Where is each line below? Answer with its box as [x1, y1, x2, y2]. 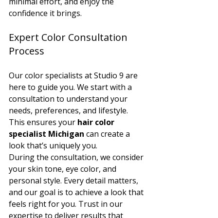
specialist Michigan [9, 128, 84, 139]
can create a [84, 128, 132, 139]
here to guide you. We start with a [9, 81, 134, 92]
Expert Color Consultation [9, 30, 130, 44]
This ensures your [9, 116, 77, 127]
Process [9, 44, 44, 57]
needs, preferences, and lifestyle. [9, 105, 130, 116]
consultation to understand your [9, 93, 129, 104]
